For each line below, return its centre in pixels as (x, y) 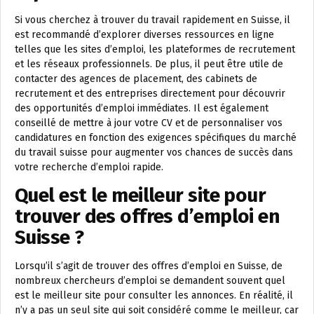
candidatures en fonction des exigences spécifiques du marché (156, 138)
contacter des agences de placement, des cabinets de (136, 79)
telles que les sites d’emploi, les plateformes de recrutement (155, 50)
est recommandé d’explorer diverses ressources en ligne (144, 35)
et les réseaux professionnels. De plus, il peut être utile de (149, 64)
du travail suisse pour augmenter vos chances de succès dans (154, 153)
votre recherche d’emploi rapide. (89, 168)
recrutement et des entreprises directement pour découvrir (150, 94)
